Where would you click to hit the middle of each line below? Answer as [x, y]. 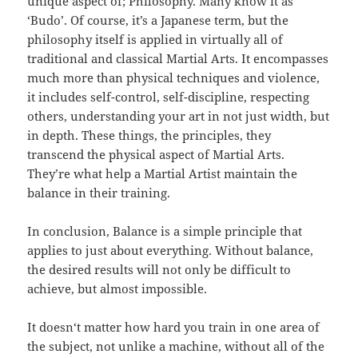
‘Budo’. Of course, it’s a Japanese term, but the [158, 20]
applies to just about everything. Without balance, [171, 250]
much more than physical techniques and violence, [174, 77]
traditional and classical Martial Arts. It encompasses [178, 58]
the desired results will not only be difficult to [159, 269]
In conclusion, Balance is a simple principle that [165, 231]
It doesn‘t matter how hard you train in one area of [174, 326]
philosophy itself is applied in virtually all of [155, 39]
